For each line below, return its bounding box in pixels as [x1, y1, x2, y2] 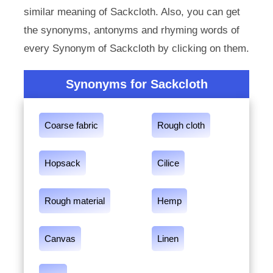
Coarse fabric [44, 120, 98, 130]
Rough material [44, 196, 105, 206]
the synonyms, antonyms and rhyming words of [23, 24, 239, 36]
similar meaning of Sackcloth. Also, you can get [23, 6, 240, 18]
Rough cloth [157, 120, 205, 130]
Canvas [44, 233, 76, 244]
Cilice [157, 158, 179, 168]
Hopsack [44, 158, 80, 168]
